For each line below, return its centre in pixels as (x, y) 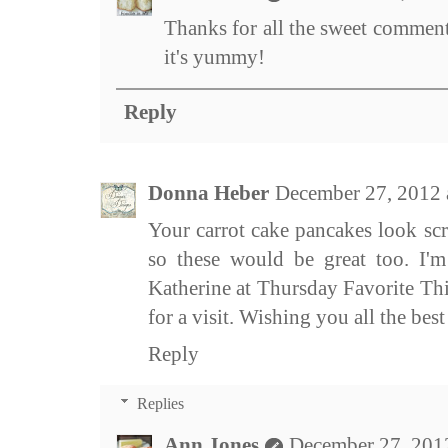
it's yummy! (214, 57)
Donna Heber (208, 193)
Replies (160, 404)
